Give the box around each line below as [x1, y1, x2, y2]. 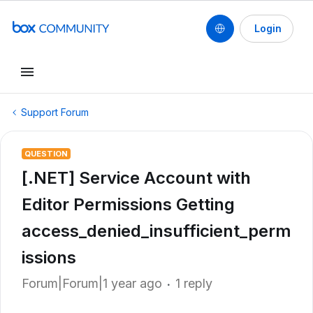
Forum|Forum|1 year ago [22, 276, 162, 291]
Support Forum [21, 106, 89, 118]
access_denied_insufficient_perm [22, 221, 291, 241]
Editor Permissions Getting [22, 194, 235, 214]
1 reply [175, 276, 212, 291]
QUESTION [24, 149, 68, 159]
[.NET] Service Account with [22, 168, 251, 188]
